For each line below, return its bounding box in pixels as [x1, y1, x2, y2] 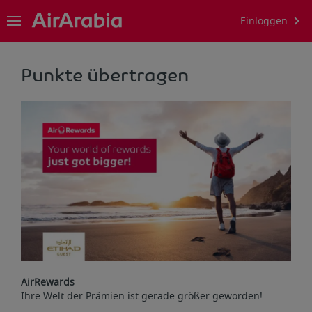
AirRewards [21, 274, 75, 290]
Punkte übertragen [21, 63, 189, 86]
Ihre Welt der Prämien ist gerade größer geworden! [21, 288, 263, 304]
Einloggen [240, 13, 288, 29]
